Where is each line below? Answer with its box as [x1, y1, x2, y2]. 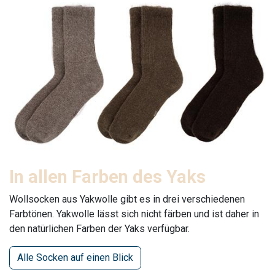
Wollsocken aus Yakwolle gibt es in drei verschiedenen [9, 193, 245, 206]
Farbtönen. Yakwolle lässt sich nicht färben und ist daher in [9, 208, 259, 220]
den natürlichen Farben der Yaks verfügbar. [9, 223, 192, 235]
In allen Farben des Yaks [9, 166, 206, 188]
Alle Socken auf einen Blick [17, 252, 133, 264]
